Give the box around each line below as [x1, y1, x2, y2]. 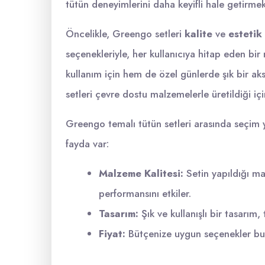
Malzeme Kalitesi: [99, 166, 183, 180]
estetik [228, 27, 262, 41]
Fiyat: [99, 227, 125, 241]
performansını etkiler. [99, 186, 191, 201]
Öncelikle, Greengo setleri [66, 27, 185, 41]
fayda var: [66, 137, 109, 151]
